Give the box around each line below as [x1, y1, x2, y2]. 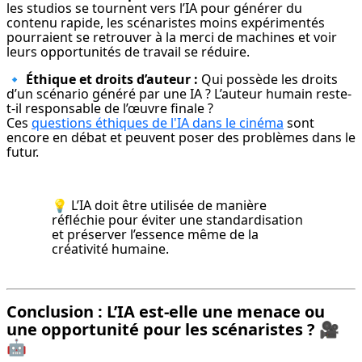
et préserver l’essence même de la [52, 225, 259, 244]
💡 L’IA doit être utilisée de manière [52, 196, 267, 215]
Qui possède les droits [198, 70, 338, 89]
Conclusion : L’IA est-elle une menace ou [6, 301, 325, 323]
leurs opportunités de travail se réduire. [6, 43, 250, 61]
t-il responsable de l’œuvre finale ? [6, 99, 213, 118]
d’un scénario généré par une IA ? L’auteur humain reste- [6, 85, 351, 103]
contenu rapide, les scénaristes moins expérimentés [6, 14, 325, 32]
